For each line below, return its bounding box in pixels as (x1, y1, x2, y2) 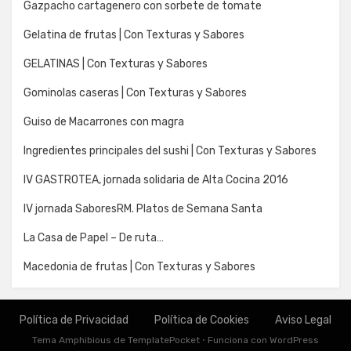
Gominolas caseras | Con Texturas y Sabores (24, 85, 247, 100)
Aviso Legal (275, 313, 331, 327)
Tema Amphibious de (32, 334, 128, 346)
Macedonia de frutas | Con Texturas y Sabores (24, 259, 255, 273)
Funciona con (205, 334, 270, 346)
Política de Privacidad (20, 313, 128, 327)
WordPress (270, 334, 319, 346)
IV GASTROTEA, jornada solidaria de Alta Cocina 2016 (24, 172, 288, 186)
